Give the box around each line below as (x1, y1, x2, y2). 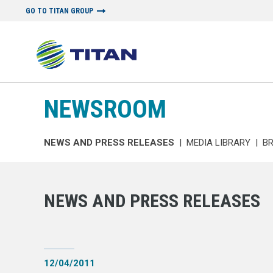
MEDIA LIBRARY (186, 137, 250, 149)
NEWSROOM (44, 94, 166, 124)
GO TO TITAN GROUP (26, 7, 93, 15)
